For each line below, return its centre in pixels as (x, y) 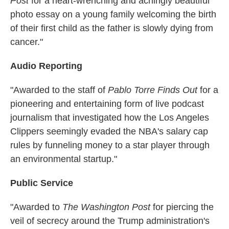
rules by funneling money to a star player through (110, 145)
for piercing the (183, 207)
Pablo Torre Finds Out (154, 90)
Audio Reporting (46, 66)
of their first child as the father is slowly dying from (112, 28)
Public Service (42, 183)
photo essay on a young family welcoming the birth (113, 14)
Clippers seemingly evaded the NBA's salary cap (109, 131)
